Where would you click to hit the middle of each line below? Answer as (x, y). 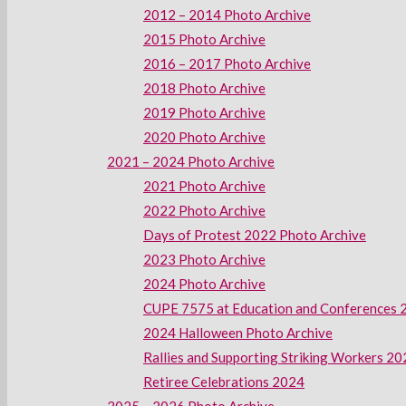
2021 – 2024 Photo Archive (191, 161)
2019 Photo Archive (204, 112)
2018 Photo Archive (204, 88)
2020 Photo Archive (204, 137)
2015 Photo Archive (204, 39)
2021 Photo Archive (204, 186)
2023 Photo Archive (204, 259)
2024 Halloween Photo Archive (238, 333)
